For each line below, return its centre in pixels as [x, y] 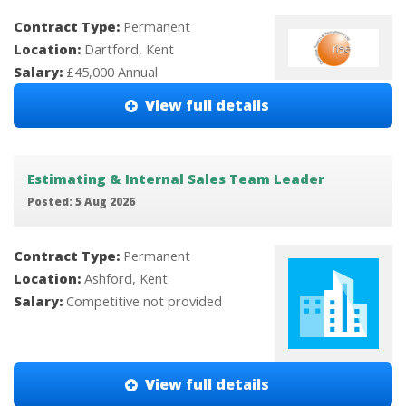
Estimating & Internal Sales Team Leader [175, 179]
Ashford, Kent [126, 279]
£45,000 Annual [112, 72]
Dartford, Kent [129, 49]
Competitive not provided [144, 301]
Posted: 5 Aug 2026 [81, 202]
